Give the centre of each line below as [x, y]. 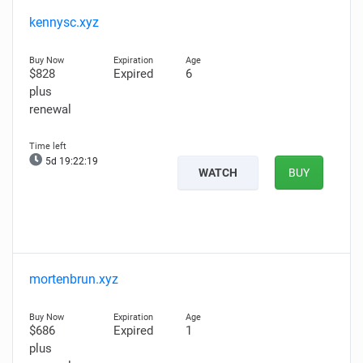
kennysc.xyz [64, 22]
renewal [50, 109]
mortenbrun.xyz [74, 279]
